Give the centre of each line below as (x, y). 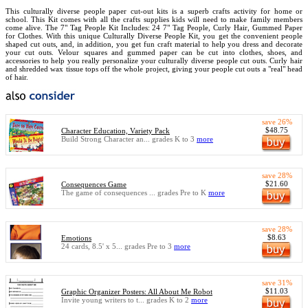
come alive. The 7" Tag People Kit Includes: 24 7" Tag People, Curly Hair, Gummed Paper (154, 27)
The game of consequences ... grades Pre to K (135, 192)
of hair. (17, 77)
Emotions (76, 238)
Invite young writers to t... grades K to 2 (126, 300)
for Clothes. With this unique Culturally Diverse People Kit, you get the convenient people (154, 36)
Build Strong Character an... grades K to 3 (129, 139)
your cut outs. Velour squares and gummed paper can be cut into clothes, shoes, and (154, 52)
